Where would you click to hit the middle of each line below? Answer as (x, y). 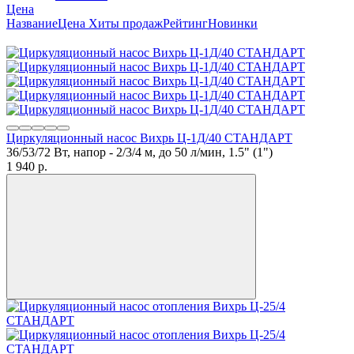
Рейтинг (185, 23)
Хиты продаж (126, 23)
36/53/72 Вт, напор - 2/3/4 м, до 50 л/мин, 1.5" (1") (139, 152)
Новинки (233, 23)
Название (32, 23)
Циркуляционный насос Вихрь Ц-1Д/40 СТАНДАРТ (149, 137)
